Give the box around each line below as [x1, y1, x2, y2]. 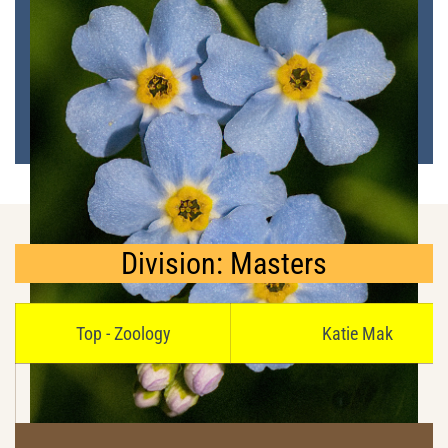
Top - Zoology [75, 322, 171, 344]
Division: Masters [121, 245, 327, 281]
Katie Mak [321, 322, 393, 344]
